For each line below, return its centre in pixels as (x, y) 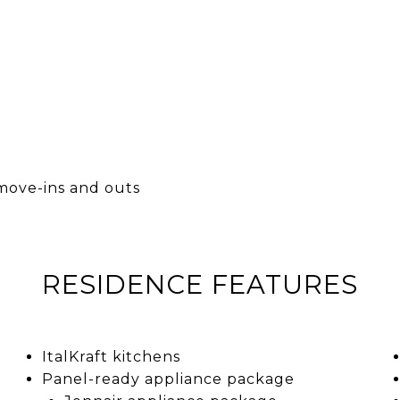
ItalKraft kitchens (112, 356)
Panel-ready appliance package (169, 379)
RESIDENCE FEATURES (200, 284)
